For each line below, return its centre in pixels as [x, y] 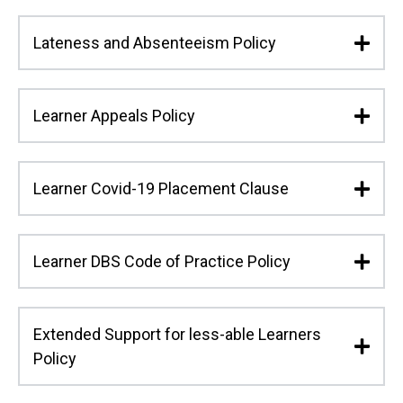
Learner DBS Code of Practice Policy [162, 262]
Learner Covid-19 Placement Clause [161, 189]
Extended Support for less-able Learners [177, 335]
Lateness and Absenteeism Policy [155, 43]
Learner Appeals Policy [114, 116]
